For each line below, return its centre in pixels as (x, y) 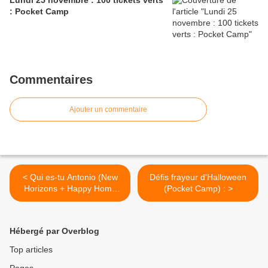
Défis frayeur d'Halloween (198, 177)
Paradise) (70, 200)
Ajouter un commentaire (108, 110)
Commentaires (51, 80)
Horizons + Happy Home (70, 189)
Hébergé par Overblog (54, 231)
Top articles (31, 250)
